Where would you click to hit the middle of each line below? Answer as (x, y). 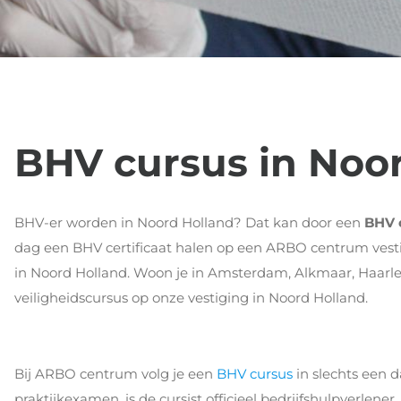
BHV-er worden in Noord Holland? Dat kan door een (189, 222)
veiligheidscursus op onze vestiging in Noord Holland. (191, 298)
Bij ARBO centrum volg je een (115, 373)
